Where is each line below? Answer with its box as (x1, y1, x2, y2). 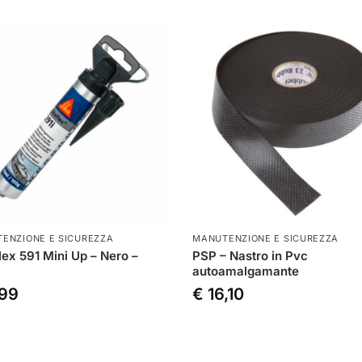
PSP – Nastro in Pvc (192, 247, 309, 263)
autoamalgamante (192, 263, 300, 279)
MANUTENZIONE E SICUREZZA (192, 232, 339, 244)
